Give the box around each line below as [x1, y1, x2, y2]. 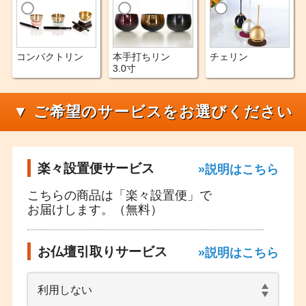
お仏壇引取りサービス [38, 245, 168, 260]
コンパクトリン [16, 51, 83, 62]
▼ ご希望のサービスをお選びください [13, 103, 293, 121]
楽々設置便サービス [38, 161, 155, 176]
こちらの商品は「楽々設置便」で [27, 189, 212, 203]
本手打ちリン [113, 51, 171, 62]
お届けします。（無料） [27, 203, 163, 217]
